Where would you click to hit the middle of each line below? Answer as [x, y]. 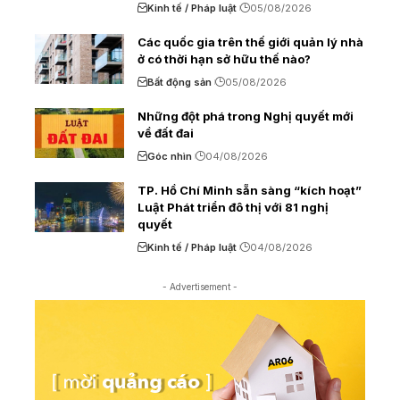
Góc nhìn [170, 156]
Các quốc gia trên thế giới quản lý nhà [250, 42]
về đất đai [166, 133]
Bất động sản [179, 82]
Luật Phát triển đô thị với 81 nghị [233, 207]
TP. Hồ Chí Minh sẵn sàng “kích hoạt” [250, 190]
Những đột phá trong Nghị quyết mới [246, 116]
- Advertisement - [200, 286]
